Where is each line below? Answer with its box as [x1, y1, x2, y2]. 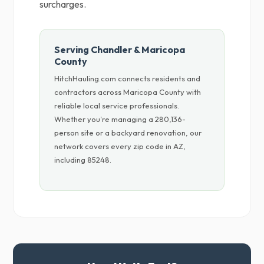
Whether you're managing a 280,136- [54, 114, 186, 124]
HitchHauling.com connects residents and [54, 74, 201, 83]
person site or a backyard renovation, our [54, 128, 202, 137]
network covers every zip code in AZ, [54, 141, 186, 151]
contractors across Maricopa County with [54, 87, 202, 97]
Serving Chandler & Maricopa [54, 44, 186, 55]
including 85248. [54, 155, 112, 164]
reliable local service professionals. [54, 101, 180, 110]
